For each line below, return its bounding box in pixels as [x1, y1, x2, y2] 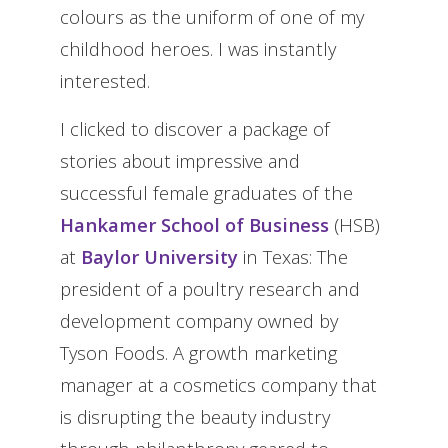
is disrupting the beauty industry [60, 404, 330, 430]
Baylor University [81, 244, 238, 270]
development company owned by [60, 308, 338, 334]
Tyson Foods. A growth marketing [60, 340, 337, 366]
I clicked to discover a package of [60, 116, 330, 142]
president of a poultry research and [60, 276, 360, 302]
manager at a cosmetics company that [60, 372, 377, 398]
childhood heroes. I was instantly [60, 36, 336, 62]
